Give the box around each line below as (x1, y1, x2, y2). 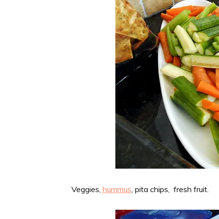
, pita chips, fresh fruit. (131, 184, 209, 194)
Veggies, (71, 184, 103, 194)
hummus (102, 184, 131, 194)
